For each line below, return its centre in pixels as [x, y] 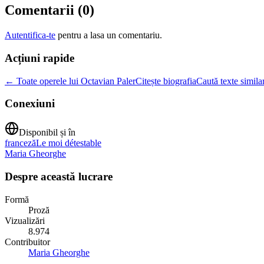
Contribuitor [27, 242]
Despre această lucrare [59, 176]
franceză [20, 143]
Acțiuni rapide [39, 58]
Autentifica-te [30, 35]
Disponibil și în [47, 133]
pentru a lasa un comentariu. [110, 35]
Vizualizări [25, 220]
